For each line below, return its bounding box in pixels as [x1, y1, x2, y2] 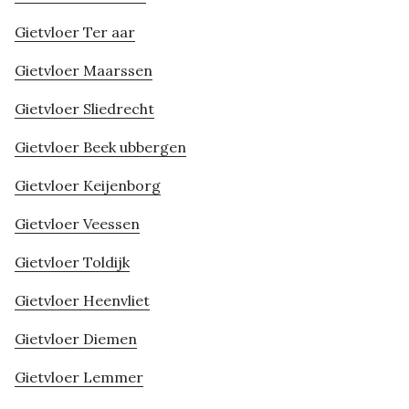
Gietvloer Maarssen [15, 61, 152, 80]
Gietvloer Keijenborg [15, 176, 161, 195]
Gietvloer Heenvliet [15, 291, 150, 310]
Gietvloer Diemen [15, 330, 137, 349]
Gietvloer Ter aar [15, 23, 135, 42]
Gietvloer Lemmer [15, 368, 143, 387]
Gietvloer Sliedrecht [15, 100, 154, 119]
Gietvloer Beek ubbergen [15, 138, 186, 157]
